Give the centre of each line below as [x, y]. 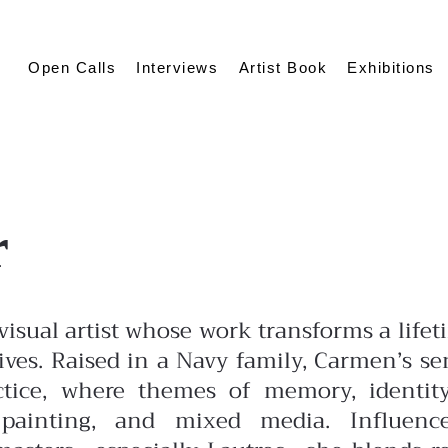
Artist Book [283, 67]
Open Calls [72, 67]
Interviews [177, 67]
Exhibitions [391, 67]
